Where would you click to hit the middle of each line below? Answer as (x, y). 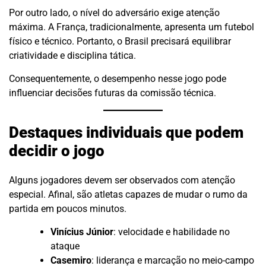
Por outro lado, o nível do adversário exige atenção (114, 12)
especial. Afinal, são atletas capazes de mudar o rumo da (128, 194)
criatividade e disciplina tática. (72, 55)
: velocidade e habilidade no (172, 232)
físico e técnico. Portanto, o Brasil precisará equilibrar (120, 41)
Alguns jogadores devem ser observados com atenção (122, 180)
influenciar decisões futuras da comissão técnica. (113, 93)
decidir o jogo (57, 151)
